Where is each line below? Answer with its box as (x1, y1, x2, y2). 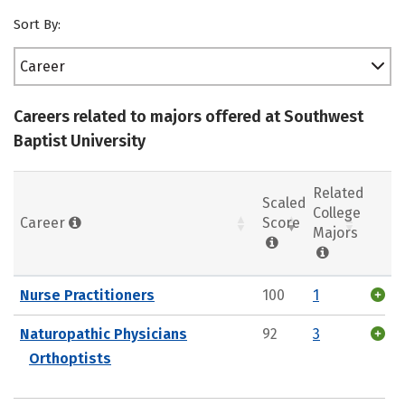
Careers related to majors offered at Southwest (14, 107, 363, 127)
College (313, 203, 361, 221)
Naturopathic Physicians (20, 325, 187, 343)
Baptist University (14, 131, 146, 151)
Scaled (262, 193, 306, 212)
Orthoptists (29, 349, 111, 367)
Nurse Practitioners (20, 286, 155, 304)
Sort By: (14, 16, 61, 33)
